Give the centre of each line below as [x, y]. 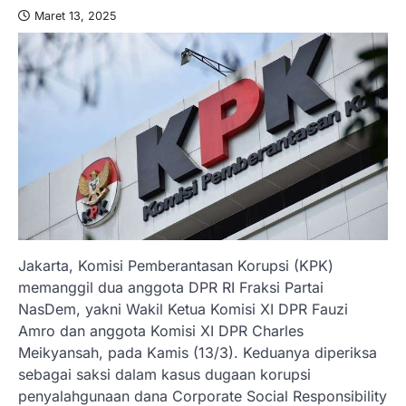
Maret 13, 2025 [75, 16]
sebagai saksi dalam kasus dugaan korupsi [164, 375]
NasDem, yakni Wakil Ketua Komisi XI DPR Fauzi [183, 309]
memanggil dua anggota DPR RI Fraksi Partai [171, 288]
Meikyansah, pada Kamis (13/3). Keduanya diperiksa [198, 353]
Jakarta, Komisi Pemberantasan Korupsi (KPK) [176, 266]
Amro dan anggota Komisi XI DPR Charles [161, 331]
